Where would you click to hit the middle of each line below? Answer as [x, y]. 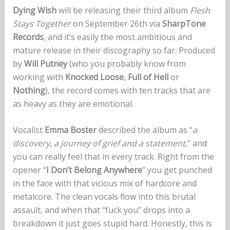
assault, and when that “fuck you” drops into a [101, 210]
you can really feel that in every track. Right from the [113, 157]
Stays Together [42, 23]
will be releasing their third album [123, 10]
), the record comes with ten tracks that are [128, 90]
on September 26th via [116, 23]
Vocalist [28, 130]
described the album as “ [144, 130]
